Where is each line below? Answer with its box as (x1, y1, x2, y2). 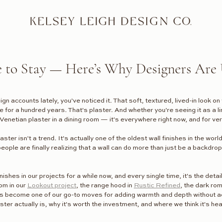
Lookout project (27, 182, 76, 189)
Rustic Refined (134, 182, 180, 189)
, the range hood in (76, 182, 134, 189)
